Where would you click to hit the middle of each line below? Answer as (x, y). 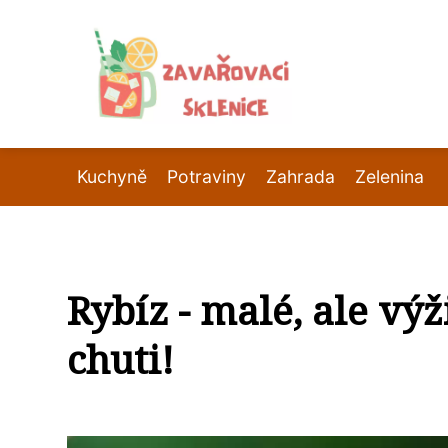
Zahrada (300, 176)
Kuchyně (112, 176)
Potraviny (206, 176)
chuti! (120, 359)
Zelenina (389, 176)
